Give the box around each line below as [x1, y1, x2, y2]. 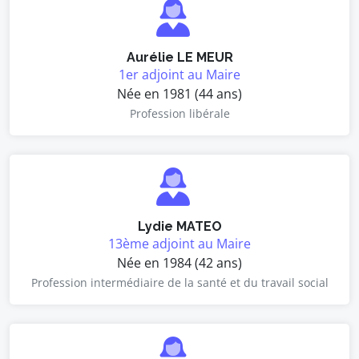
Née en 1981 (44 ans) [117, 85, 242, 103]
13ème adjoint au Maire [108, 235, 251, 252]
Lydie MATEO [137, 219, 222, 234]
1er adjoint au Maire [119, 66, 240, 83]
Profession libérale [129, 106, 230, 121]
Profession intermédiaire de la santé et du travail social [30, 275, 329, 290]
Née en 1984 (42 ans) [117, 254, 242, 272]
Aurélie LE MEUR [126, 50, 233, 65]
